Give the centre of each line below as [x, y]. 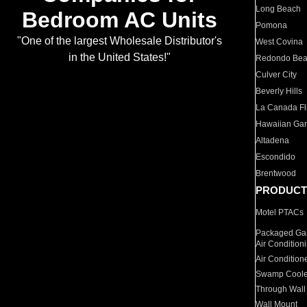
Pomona [272, 25]
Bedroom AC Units [119, 20]
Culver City [277, 75]
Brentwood [276, 173]
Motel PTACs [280, 212]
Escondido [276, 157]
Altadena [273, 140]
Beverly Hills [279, 91]
